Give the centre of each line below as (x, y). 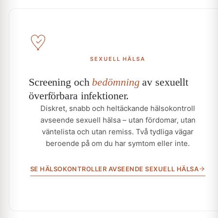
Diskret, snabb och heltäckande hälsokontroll (118, 108)
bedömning (116, 82)
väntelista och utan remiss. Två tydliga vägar (118, 131)
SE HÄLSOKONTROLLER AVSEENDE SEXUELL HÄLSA (114, 169)
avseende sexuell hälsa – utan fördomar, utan (118, 120)
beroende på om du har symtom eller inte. (118, 143)
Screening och (61, 82)
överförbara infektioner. (79, 95)
